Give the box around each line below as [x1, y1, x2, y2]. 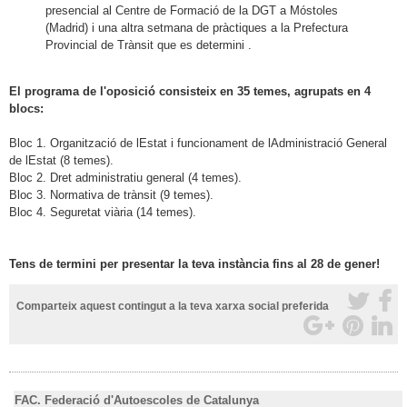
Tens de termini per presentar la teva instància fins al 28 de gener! [9, 256, 380, 271]
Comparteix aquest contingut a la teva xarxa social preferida [16, 300, 329, 312]
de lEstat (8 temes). [9, 153, 114, 167]
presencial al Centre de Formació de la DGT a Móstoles [45, 3, 338, 17]
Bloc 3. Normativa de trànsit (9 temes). [9, 187, 213, 202]
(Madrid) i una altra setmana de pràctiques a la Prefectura [45, 20, 348, 35]
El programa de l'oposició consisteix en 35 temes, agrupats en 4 [9, 84, 371, 98]
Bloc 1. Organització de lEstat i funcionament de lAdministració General [9, 135, 387, 150]
